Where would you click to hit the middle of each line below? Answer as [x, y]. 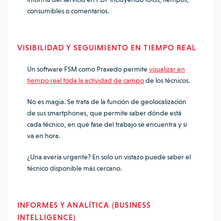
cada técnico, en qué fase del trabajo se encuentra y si [107, 124]
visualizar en [167, 69]
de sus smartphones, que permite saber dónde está [104, 113]
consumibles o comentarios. [68, 11]
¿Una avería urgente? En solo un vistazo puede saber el [109, 157]
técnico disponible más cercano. [74, 168]
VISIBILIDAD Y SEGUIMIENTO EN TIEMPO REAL [107, 48]
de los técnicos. [167, 80]
